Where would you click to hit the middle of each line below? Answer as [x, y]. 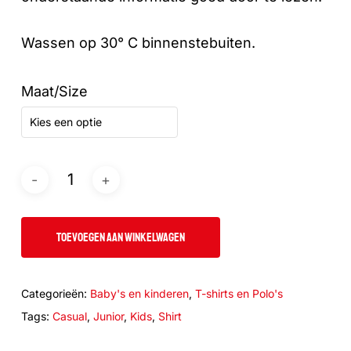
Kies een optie [65, 122]
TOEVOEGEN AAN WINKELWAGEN [120, 238]
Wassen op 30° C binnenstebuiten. [138, 43]
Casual [69, 317]
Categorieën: [55, 294]
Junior [108, 317]
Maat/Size [54, 92]
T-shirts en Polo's [239, 294]
